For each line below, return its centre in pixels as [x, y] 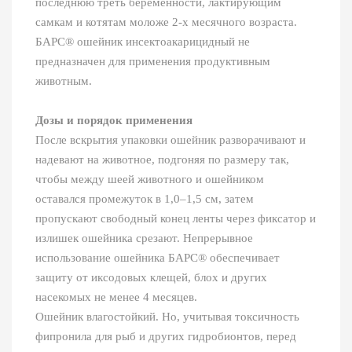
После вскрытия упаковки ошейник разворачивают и [170, 140]
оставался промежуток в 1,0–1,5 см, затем [145, 199]
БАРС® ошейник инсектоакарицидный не [143, 42]
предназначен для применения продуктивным [153, 62]
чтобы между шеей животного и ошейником [150, 180]
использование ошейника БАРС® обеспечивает [158, 258]
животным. [64, 81]
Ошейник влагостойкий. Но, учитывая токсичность [167, 317]
